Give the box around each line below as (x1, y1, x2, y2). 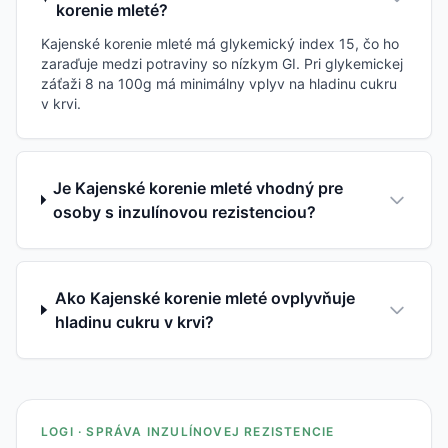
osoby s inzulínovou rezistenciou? (53, 201, 317, 222)
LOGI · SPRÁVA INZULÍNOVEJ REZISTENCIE (41, 423, 335, 439)
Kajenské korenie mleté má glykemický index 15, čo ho (41, 34, 399, 52)
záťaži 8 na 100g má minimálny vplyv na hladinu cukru (41, 74, 397, 92)
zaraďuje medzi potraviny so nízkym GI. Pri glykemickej (41, 54, 403, 72)
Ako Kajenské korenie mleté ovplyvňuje (54, 287, 355, 308)
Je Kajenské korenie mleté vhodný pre (53, 177, 344, 198)
